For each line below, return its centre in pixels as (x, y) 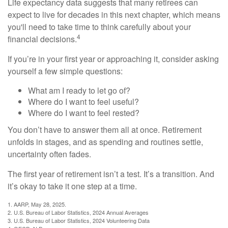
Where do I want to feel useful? (83, 102)
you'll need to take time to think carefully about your (99, 27)
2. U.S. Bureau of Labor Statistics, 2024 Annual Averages (78, 212)
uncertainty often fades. (49, 154)
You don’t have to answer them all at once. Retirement (105, 130)
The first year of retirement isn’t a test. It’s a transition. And (111, 174)
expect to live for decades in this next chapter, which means (114, 15)
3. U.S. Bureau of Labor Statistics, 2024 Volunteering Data (79, 221)
